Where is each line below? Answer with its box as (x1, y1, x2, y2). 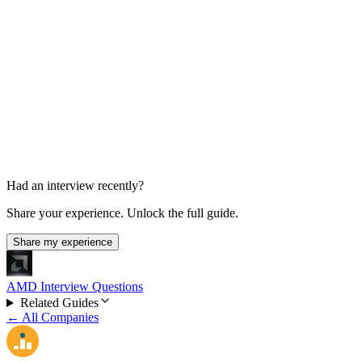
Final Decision (6, 74, 100, 92)
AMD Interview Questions (6, 280, 143, 294)
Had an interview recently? (6, 179, 144, 193)
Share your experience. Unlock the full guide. (6, 206, 238, 221)
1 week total (6, 107, 69, 122)
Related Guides (19, 296, 99, 310)
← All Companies (6, 310, 99, 325)
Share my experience (13, 236, 112, 249)
